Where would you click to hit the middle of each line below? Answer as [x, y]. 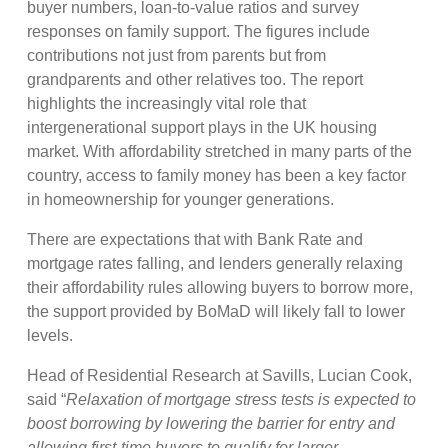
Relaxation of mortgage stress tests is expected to [241, 400]
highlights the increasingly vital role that [167, 104]
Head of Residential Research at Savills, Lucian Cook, [220, 376]
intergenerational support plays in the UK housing [202, 128]
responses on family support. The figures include [199, 32]
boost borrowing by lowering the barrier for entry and [211, 424]
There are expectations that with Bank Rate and [195, 240]
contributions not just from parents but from [177, 56]
